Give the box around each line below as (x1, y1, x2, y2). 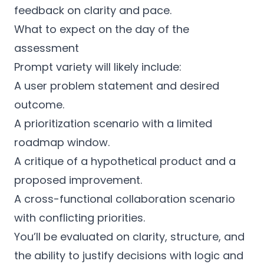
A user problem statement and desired (14, 78, 219, 93)
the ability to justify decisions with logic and (14, 248, 243, 263)
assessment (14, 41, 79, 55)
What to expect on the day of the (14, 22, 189, 37)
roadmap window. (14, 135, 110, 150)
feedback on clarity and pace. (14, 3, 171, 18)
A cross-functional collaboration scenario (14, 192, 235, 206)
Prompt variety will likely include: (14, 60, 181, 74)
